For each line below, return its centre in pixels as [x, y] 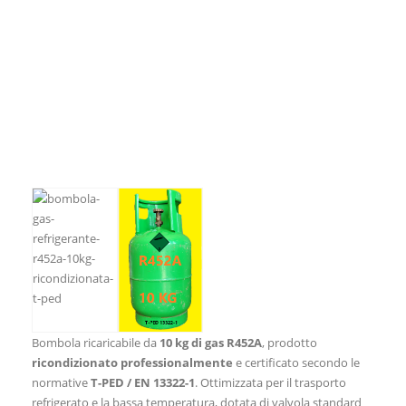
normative [61, 383]
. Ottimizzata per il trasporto [271, 383]
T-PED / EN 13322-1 [143, 383]
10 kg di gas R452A [211, 343]
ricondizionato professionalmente [132, 363]
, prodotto [290, 343]
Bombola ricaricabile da [96, 343]
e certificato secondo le [296, 363]
